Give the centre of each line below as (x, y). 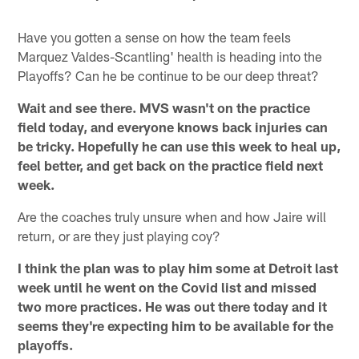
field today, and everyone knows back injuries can (173, 127)
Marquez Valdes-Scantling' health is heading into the (170, 56)
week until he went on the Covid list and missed (167, 287)
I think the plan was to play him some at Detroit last (178, 268)
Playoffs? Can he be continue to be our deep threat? (169, 76)
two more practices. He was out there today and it (173, 307)
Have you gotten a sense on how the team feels (155, 37)
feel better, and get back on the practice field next (171, 165)
